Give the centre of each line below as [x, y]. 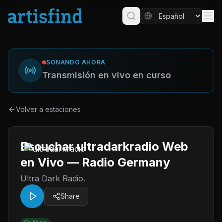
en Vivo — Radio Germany [95, 162]
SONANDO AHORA [76, 62]
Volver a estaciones [48, 109]
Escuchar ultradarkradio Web [104, 146]
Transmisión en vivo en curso [107, 75]
